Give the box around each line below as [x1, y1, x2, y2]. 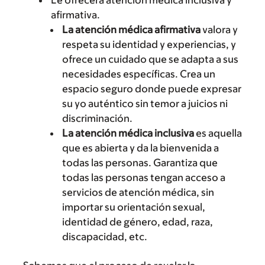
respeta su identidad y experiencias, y [62, 38, 236, 50]
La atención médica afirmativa [62, 24, 201, 35]
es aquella [194, 127, 242, 139]
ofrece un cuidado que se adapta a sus [62, 53, 238, 65]
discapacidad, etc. [62, 231, 147, 243]
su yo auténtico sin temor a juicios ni [62, 98, 228, 109]
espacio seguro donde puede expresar [62, 83, 241, 95]
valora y [201, 24, 238, 35]
